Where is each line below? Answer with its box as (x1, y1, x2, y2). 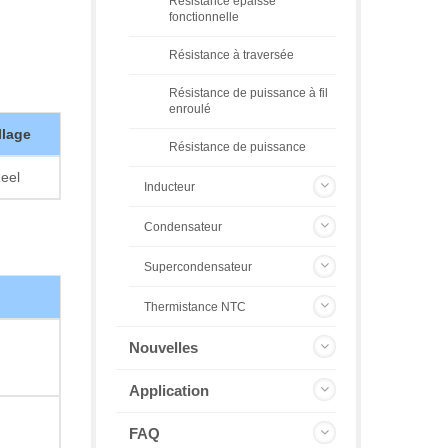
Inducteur (144, 180, 195, 194)
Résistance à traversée (169, 48, 294, 61)
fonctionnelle (169, 10, 239, 23)
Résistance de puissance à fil (169, 86, 328, 99)
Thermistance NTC (144, 300, 246, 314)
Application (129, 382, 209, 399)
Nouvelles (129, 339, 198, 356)
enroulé (169, 102, 211, 115)
